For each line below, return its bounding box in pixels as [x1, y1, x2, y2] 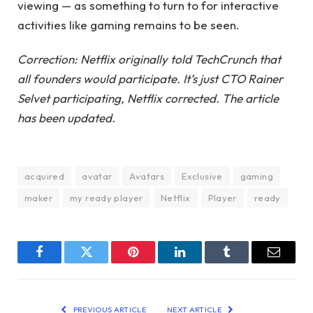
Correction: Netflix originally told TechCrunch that [17, 51, 281, 66]
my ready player [69, 192, 143, 204]
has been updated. [17, 110, 115, 125]
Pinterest [132, 256, 176, 269]
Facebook [38, 256, 87, 269]
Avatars [129, 170, 165, 182]
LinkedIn [179, 256, 225, 269]
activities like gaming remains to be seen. [17, 17, 240, 33]
